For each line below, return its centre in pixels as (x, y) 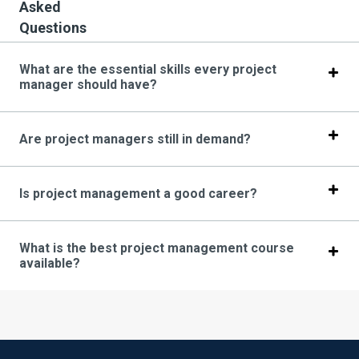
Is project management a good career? (138, 194)
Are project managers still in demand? (135, 139)
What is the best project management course (157, 248)
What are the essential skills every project (148, 70)
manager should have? (88, 85)
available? (50, 264)
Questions (53, 28)
